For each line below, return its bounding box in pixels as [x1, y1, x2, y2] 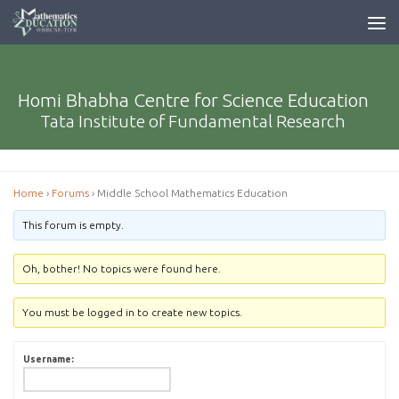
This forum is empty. [22, 219, 125, 231]
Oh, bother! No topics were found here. [22, 263, 222, 274]
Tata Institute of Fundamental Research [40, 111, 346, 131]
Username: [23, 354, 74, 364]
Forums [52, 187, 89, 199]
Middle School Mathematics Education [97, 187, 288, 199]
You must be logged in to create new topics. [22, 306, 243, 318]
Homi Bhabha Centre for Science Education [17, 89, 369, 110]
